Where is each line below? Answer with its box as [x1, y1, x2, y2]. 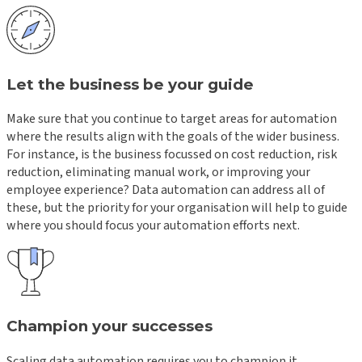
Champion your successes [6, 317, 213, 336]
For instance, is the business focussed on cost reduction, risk [6, 145, 337, 164]
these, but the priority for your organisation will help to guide [6, 199, 347, 217]
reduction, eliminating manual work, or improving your [6, 163, 310, 182]
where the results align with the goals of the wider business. [6, 128, 339, 146]
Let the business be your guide [6, 74, 254, 94]
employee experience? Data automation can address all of [6, 181, 325, 200]
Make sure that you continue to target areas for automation [6, 110, 337, 128]
